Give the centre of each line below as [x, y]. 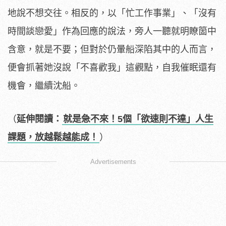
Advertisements [113, 161]
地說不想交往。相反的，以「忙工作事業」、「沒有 [112, 13]
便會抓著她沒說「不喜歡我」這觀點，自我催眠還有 [112, 67]
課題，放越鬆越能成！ [53, 137]
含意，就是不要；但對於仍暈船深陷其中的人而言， [112, 49]
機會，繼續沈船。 [44, 86]
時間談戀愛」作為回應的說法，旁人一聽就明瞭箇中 [112, 31]
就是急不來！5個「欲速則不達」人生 [138, 119]
